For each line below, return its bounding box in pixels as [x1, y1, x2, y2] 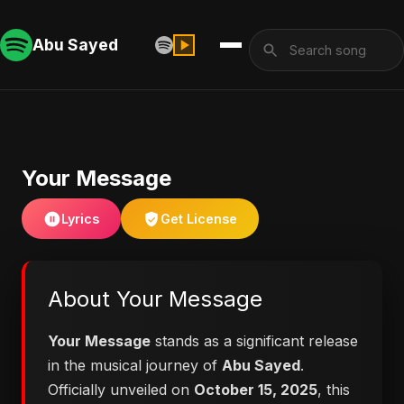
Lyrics [61, 211, 99, 226]
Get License [161, 211, 237, 226]
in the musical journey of [48, 356, 222, 374]
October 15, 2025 [194, 381, 317, 399]
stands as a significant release [151, 332, 358, 350]
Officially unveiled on [48, 381, 194, 399]
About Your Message [48, 286, 262, 312]
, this [317, 381, 350, 399]
